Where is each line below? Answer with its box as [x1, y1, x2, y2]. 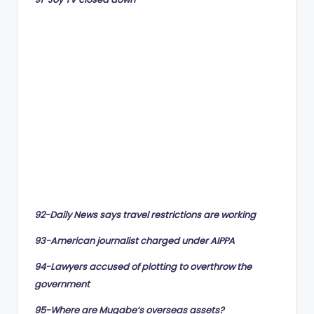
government [34, 278, 90, 290]
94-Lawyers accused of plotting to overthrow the [34, 260, 252, 273]
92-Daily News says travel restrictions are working [34, 208, 256, 221]
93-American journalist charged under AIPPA [34, 234, 235, 247]
